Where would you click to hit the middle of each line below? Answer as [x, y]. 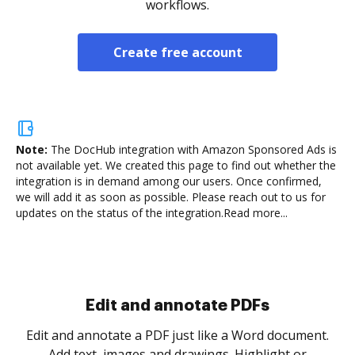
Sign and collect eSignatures [177, 305]
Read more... [256, 213]
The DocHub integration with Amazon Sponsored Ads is [194, 149]
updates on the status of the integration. [120, 213]
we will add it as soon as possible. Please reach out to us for [171, 197]
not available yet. [59, 165]
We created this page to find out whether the [219, 165]
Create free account [177, 52]
